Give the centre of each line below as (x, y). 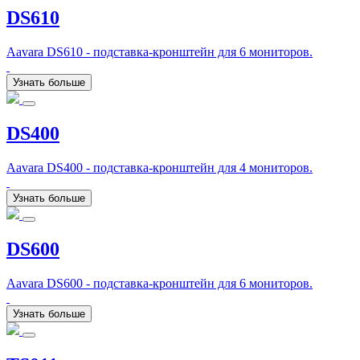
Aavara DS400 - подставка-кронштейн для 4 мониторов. (160, 167)
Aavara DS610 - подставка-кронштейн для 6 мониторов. (160, 52)
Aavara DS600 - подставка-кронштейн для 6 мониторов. (160, 283)
